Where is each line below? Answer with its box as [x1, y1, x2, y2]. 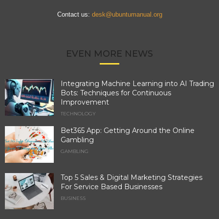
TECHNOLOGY [61, 110, 96, 117]
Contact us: [57, 10, 92, 18]
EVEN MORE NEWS [66, 48, 153, 59]
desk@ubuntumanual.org [91, 10, 162, 18]
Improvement [61, 97, 109, 107]
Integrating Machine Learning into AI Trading [61, 79, 214, 88]
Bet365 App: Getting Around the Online [61, 126, 195, 135]
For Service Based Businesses [61, 182, 162, 191]
